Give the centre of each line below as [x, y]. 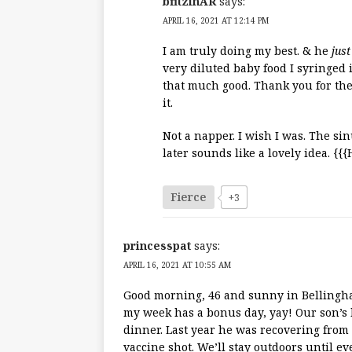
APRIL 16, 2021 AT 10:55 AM [177, 265]
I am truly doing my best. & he [247, 51]
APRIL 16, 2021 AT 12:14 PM [216, 21]
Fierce [189, 197]
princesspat [157, 246]
